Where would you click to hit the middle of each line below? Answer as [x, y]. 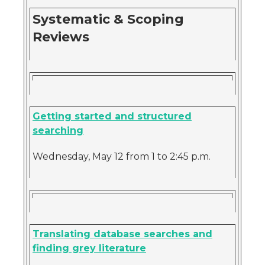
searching [58, 130]
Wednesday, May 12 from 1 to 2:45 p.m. [122, 156]
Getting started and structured [112, 116]
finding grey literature [89, 248]
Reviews [61, 37]
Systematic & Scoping [108, 19]
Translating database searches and [122, 234]
